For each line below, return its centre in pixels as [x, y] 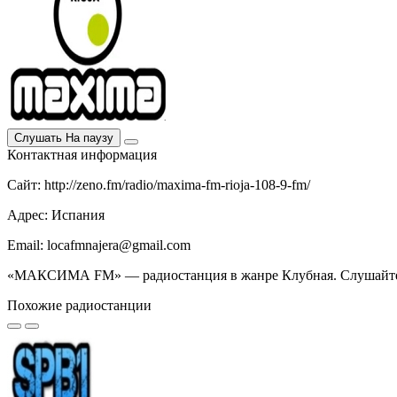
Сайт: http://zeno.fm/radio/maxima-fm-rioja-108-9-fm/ [159, 185]
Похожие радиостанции [79, 306]
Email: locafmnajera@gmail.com [99, 245]
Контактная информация [82, 155]
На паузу [90, 138]
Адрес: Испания [56, 215]
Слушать [38, 138]
